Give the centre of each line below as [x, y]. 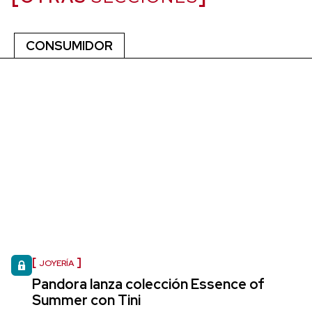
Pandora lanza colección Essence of [148, 284]
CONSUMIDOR [69, 45]
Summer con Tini [86, 300]
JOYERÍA [56, 263]
